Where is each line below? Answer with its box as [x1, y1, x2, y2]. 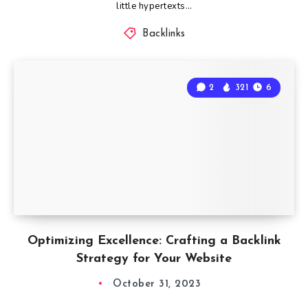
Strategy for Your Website [76, 252, 232, 265]
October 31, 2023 [113, 278, 201, 289]
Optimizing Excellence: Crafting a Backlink [27, 234, 281, 247]
